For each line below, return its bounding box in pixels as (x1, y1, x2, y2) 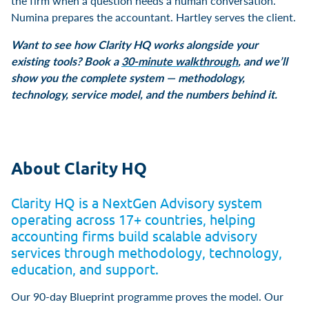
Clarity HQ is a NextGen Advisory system (11, 193, 262, 211)
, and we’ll (238, 52, 288, 69)
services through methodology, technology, (11, 243, 282, 261)
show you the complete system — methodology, (11, 69, 245, 86)
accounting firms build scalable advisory (11, 226, 257, 244)
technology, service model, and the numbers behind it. (11, 86, 277, 102)
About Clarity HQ (11, 157, 148, 179)
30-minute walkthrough (121, 52, 238, 69)
